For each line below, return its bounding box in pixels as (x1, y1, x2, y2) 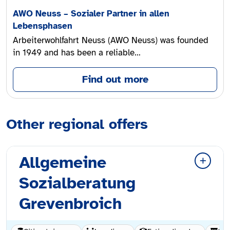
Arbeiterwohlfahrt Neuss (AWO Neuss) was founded (13, 35, 208, 46)
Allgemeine (19, 152, 106, 173)
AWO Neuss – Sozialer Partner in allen (13, 8, 169, 20)
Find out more (82, 73, 148, 86)
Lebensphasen (13, 21, 72, 32)
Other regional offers (6, 115, 148, 133)
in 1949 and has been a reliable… (13, 47, 141, 59)
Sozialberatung (19, 173, 136, 194)
